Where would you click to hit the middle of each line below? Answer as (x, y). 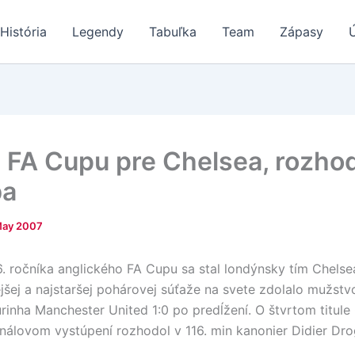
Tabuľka (173, 32)
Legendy (98, 32)
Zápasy (302, 32)
